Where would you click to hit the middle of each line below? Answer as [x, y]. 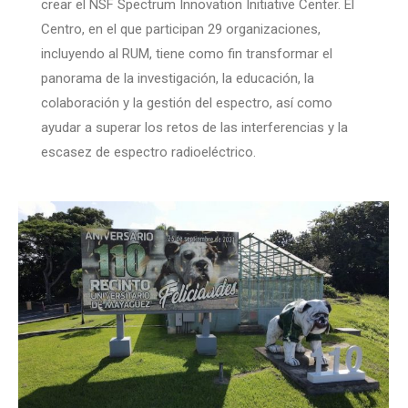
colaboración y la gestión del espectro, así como [187, 103]
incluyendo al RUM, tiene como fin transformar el [187, 54]
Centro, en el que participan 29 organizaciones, [181, 30]
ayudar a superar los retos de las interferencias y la [194, 128]
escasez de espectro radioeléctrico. [148, 153]
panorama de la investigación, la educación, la [178, 79]
